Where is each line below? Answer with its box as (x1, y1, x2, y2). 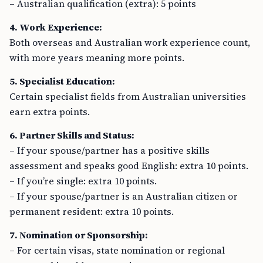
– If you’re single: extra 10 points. (9, 174, 157, 187)
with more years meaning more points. (9, 51, 184, 64)
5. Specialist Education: (9, 75, 115, 87)
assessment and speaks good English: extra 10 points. (9, 159, 248, 172)
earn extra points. (9, 105, 90, 118)
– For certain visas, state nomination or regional (9, 244, 225, 257)
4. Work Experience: (9, 21, 102, 33)
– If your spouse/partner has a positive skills (9, 144, 210, 157)
